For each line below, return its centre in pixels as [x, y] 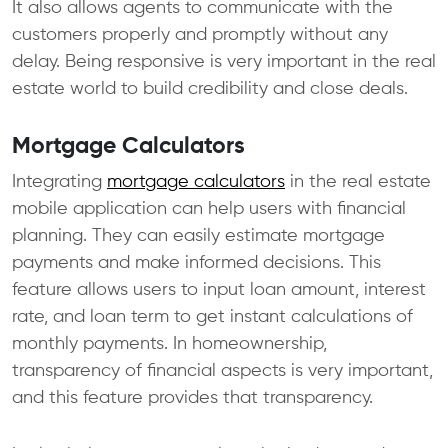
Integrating [59, 181]
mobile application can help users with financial [209, 208]
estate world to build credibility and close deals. [210, 88]
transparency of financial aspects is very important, [222, 370]
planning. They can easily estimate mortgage [198, 235]
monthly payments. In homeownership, [169, 343]
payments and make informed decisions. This [196, 262]
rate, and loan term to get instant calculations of [212, 316]
